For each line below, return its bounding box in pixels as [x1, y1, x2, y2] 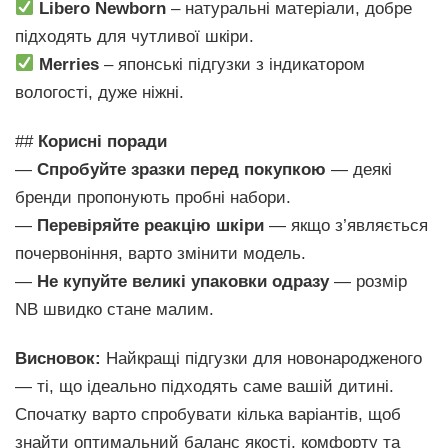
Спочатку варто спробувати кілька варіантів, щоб [15, 404, 401, 424]
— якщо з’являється [264, 215, 428, 235]
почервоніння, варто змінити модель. [15, 243, 306, 263]
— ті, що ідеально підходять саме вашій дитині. [15, 376, 394, 396]
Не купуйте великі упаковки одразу [37, 271, 329, 291]
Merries [39, 54, 100, 74]
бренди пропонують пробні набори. [15, 187, 291, 207]
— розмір [329, 271, 407, 291]
